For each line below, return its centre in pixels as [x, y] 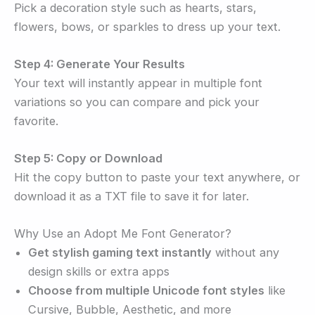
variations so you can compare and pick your [137, 102]
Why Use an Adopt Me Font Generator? [123, 234]
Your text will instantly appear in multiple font [138, 83]
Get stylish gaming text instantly [120, 253]
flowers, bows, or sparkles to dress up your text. [147, 26]
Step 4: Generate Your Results [99, 64]
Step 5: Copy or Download [88, 159]
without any [245, 253]
